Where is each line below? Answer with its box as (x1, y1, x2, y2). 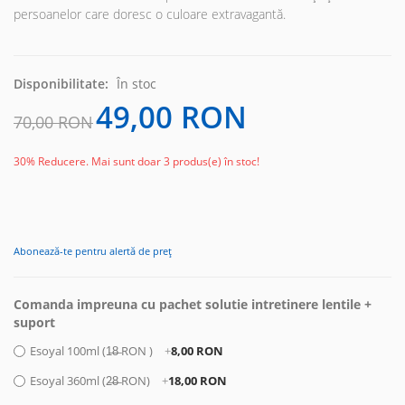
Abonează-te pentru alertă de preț (14, 244, 172, 259)
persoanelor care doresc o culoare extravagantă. (14, 5, 286, 24)
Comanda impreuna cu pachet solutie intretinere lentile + (14, 296, 372, 314)
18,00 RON (168, 372, 227, 390)
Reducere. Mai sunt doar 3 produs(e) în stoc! (38, 154, 259, 170)
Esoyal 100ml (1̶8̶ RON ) (30, 343, 155, 360)
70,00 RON (14, 111, 93, 134)
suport (14, 314, 55, 332)
